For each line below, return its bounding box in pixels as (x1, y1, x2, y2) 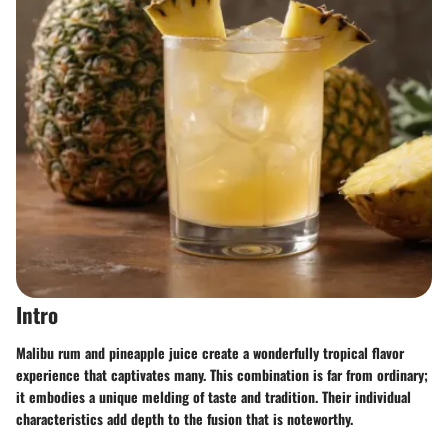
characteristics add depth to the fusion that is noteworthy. (16, 407, 353, 429)
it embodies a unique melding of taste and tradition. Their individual (16, 385, 411, 407)
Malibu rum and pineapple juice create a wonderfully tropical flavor (16, 341, 404, 363)
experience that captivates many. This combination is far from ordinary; (16, 363, 428, 385)
